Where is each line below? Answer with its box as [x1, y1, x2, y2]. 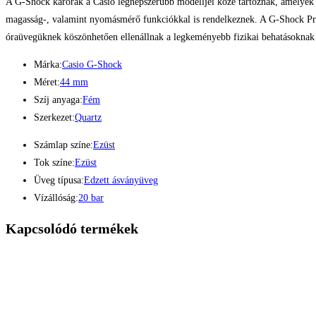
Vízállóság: [34, 193, 78, 204]
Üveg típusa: [34, 175, 84, 186]
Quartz [75, 112, 102, 123]
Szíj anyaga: [34, 95, 83, 106]
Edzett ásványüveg [84, 175, 158, 186]
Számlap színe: [34, 140, 93, 151]
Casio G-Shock [62, 59, 122, 71]
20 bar [78, 193, 104, 204]
